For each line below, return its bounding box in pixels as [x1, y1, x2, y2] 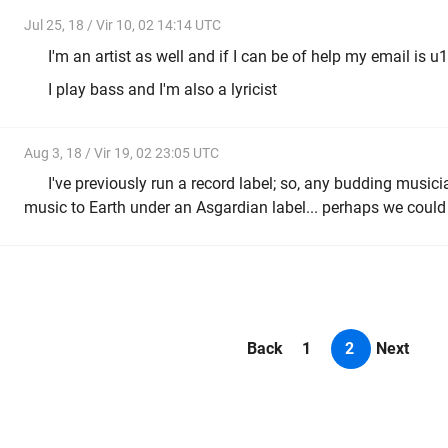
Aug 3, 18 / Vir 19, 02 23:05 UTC [24, 144, 219, 161]
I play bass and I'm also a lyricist [48, 80, 281, 100]
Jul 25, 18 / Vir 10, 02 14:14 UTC [24, 17, 221, 34]
